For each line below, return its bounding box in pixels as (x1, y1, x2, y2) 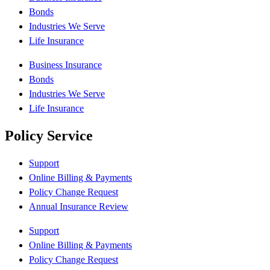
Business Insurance (29, 60, 102, 71)
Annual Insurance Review (29, 201, 128, 212)
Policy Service (5, 128, 93, 144)
